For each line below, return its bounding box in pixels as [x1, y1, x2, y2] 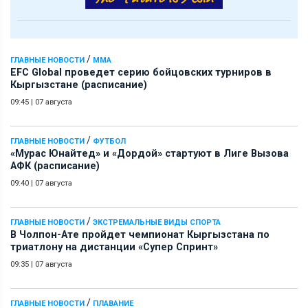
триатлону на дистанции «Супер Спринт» [10, 241, 218, 253]
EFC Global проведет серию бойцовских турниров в [10, 66, 272, 78]
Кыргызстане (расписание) [10, 78, 147, 91]
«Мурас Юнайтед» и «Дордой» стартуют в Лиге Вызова [10, 147, 289, 159]
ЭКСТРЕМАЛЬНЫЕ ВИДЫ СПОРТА [93, 217, 221, 227]
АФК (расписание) [10, 159, 100, 172]
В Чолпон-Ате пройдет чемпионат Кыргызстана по [10, 228, 269, 241]
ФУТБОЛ [93, 136, 126, 146]
